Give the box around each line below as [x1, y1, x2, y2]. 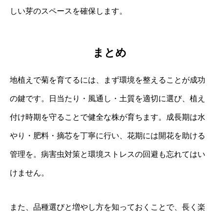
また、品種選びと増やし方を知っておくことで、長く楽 [10, 202, 205, 211]
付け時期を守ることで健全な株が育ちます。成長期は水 [10, 112, 205, 121]
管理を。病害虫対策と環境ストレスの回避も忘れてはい [10, 150, 205, 158]
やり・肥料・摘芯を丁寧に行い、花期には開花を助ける [10, 131, 205, 140]
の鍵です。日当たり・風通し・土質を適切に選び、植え [10, 94, 205, 103]
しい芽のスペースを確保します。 [10, 6, 127, 15]
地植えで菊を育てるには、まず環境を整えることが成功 [10, 75, 205, 84]
